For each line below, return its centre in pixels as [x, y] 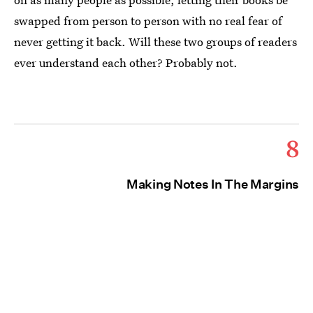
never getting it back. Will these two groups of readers [155, 41]
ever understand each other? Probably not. [126, 62]
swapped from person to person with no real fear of [148, 20]
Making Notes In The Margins [213, 184]
